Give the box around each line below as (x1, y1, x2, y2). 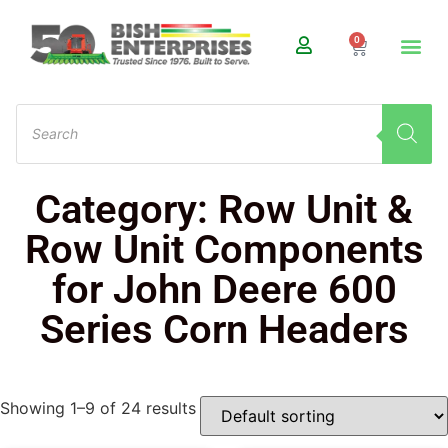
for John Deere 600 (51, 265, 397, 313)
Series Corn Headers (39, 305, 409, 353)
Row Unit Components (24, 225, 424, 273)
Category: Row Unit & (35, 185, 413, 233)
